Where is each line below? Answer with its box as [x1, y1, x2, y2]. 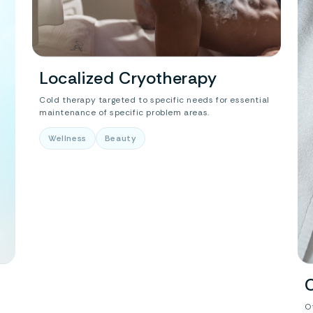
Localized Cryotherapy [39, 66, 217, 89]
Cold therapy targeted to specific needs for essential [39, 94, 270, 105]
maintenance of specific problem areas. [39, 106, 210, 118]
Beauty [104, 132, 137, 144]
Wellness [48, 132, 87, 144]
